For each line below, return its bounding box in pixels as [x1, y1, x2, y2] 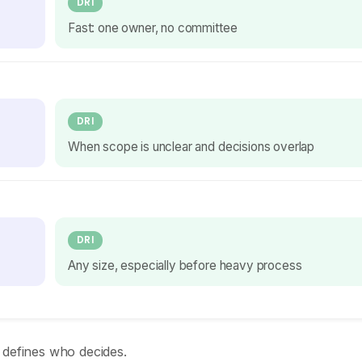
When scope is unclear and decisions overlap [68, 139, 315, 154]
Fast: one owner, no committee [68, 20, 238, 36]
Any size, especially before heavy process [68, 258, 302, 273]
